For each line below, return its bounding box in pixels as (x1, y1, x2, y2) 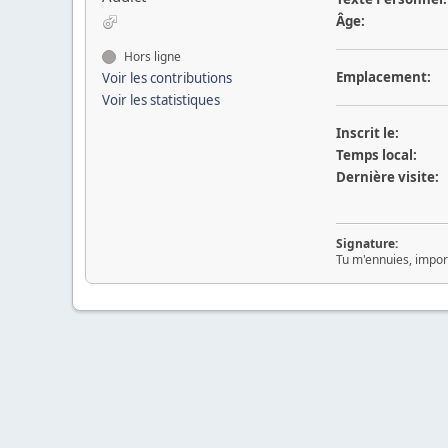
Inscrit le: (335, 124, 399, 142)
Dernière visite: (335, 168, 439, 186)
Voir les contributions (102, 69, 232, 87)
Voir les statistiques (102, 91, 220, 109)
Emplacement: (335, 68, 431, 86)
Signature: (335, 235, 398, 252)
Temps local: (335, 146, 417, 164)
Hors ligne (121, 48, 181, 65)
